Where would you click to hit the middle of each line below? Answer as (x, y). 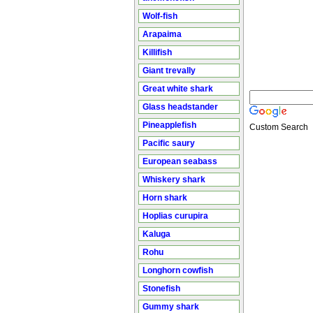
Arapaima (162, 34)
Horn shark (165, 198)
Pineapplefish (169, 125)
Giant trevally (169, 71)
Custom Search (279, 127)
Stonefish (161, 289)
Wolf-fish (160, 16)
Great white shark (178, 89)
